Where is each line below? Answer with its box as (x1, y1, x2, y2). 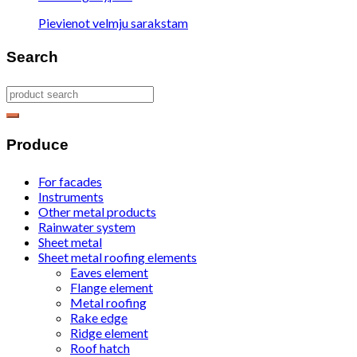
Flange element (70, 279, 153, 295)
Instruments (38, 188, 104, 204)
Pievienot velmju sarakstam (38, 14, 188, 30)
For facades (38, 173, 102, 189)
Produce (6, 133, 69, 159)
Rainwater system (38, 218, 135, 234)
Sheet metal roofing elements (38, 249, 197, 265)
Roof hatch (70, 339, 130, 355)
